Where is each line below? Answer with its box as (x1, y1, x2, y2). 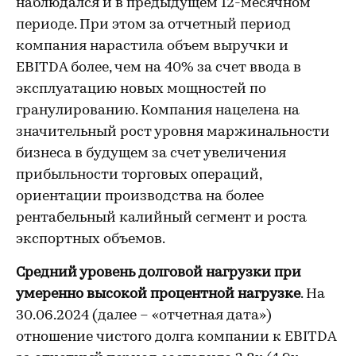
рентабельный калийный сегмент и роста (16, 211, 307, 226)
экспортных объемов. (16, 232, 177, 247)
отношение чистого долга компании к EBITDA (16, 330, 336, 345)
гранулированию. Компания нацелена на (16, 103, 300, 118)
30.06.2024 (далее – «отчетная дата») (16, 308, 272, 323)
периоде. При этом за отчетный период (16, 17, 291, 33)
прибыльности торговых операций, (16, 168, 261, 183)
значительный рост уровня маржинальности (16, 125, 330, 140)
